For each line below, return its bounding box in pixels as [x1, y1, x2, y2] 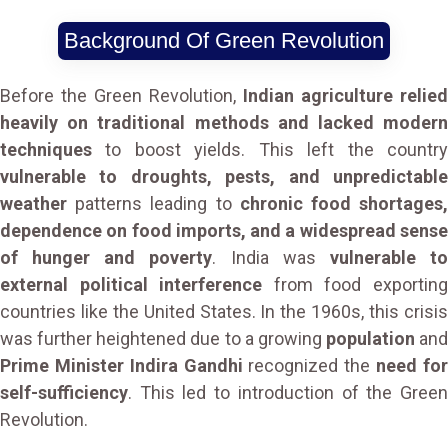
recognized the [242, 355, 377, 376]
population [325, 328, 415, 349]
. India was [212, 247, 330, 268]
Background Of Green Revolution [64, 28, 384, 53]
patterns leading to [67, 193, 240, 214]
